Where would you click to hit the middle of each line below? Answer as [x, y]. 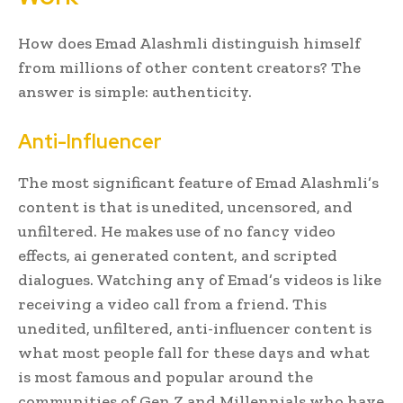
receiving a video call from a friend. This [172, 304]
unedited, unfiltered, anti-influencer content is [195, 328]
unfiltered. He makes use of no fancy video [177, 231]
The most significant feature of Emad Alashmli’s [198, 182]
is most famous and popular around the [166, 376]
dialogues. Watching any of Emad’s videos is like [200, 279]
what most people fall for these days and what [194, 352]
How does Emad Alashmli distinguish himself [189, 43]
